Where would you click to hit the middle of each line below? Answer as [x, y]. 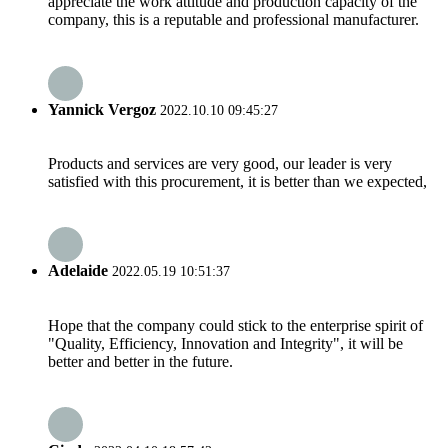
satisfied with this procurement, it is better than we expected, [237, 181]
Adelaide [78, 271]
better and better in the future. [140, 361]
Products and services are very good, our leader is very [220, 163]
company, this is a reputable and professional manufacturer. [233, 20]
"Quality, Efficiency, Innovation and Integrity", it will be [225, 343]
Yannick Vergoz [102, 109]
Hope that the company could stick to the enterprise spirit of [235, 325]
